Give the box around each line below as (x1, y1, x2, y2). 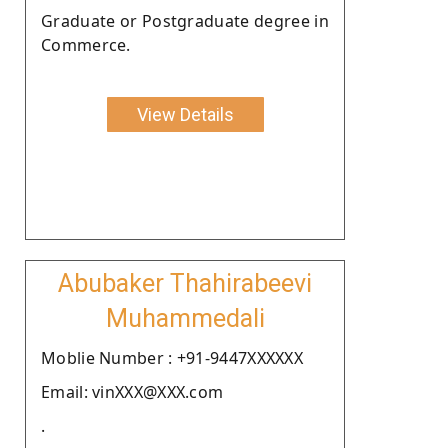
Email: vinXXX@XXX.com (41, 380, 224, 403)
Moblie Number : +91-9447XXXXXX (41, 346, 303, 369)
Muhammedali (105, 303, 265, 333)
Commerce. (41, 33, 131, 56)
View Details (136, 103, 234, 125)
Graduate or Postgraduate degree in (41, 9, 329, 32)
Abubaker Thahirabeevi (58, 268, 312, 298)
